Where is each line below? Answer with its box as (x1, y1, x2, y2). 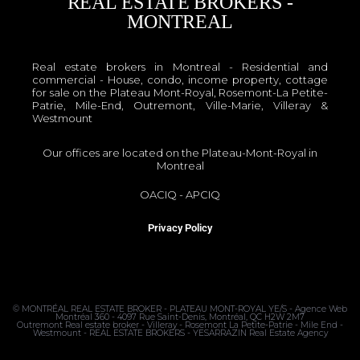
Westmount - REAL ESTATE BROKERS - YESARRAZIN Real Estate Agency (32, 327, 328, 338)
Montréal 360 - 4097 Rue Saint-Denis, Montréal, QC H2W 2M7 (55, 311, 305, 322)
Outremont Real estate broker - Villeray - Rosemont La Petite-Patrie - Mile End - (17, 319, 343, 330)
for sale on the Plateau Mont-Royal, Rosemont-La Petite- (32, 85, 328, 99)
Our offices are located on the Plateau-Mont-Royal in (43, 145, 317, 159)
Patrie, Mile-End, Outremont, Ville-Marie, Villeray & (32, 98, 328, 112)
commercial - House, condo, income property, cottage (32, 72, 328, 86)
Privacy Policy (148, 221, 212, 234)
